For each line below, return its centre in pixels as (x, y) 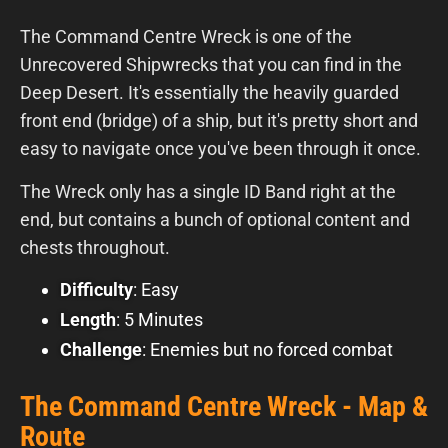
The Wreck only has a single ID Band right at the (208, 191)
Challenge (101, 349)
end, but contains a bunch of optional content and (215, 219)
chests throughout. (95, 247)
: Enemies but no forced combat (267, 349)
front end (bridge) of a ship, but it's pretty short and (219, 120)
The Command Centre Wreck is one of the (186, 36)
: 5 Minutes (159, 319)
